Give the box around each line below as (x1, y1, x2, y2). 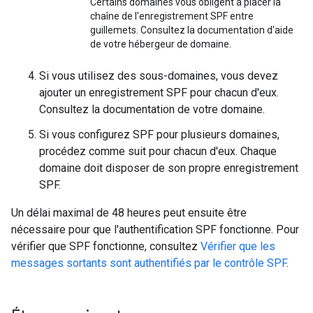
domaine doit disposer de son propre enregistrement (39, 161, 298, 175)
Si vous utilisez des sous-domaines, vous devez (39, 69, 278, 83)
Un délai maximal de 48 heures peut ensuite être (11, 206, 247, 220)
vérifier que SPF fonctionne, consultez (11, 240, 201, 254)
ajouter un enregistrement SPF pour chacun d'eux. (39, 86, 279, 100)
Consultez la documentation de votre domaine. (39, 103, 265, 117)
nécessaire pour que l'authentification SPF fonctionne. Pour (11, 223, 299, 237)
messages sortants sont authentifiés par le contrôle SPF (11, 256, 286, 270)
